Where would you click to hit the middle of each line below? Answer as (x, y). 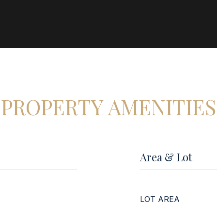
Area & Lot (166, 157)
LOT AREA (160, 199)
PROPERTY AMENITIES (108, 107)
